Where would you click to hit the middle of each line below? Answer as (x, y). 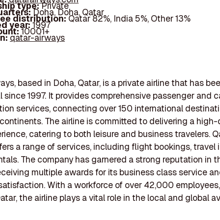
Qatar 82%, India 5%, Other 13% (130, 19)
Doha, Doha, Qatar (69, 12)
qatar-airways (38, 38)
